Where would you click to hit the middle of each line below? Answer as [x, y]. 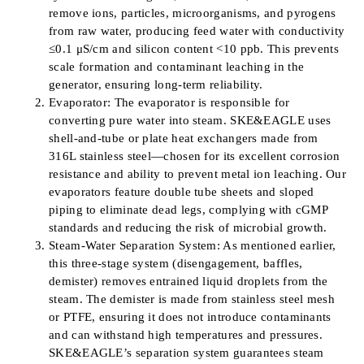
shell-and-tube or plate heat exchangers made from [184, 138]
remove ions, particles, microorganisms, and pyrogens [193, 13]
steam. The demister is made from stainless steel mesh [192, 299]
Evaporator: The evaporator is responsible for [169, 102]
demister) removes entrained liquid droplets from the [188, 281]
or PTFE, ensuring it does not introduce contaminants [190, 316]
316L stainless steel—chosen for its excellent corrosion [195, 156]
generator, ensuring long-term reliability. [156, 84]
